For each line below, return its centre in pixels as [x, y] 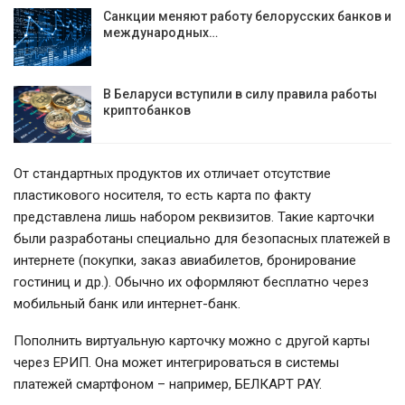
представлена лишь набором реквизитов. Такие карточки [194, 217]
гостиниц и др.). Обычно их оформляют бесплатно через [191, 283]
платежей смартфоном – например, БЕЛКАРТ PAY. [168, 385]
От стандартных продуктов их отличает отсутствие [172, 174]
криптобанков [147, 110]
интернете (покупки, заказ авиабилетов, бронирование [185, 261]
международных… [160, 33]
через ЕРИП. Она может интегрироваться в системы [176, 363]
